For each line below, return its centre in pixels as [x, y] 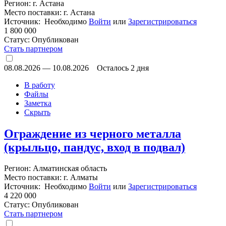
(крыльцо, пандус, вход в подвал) [95, 147]
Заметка [38, 103]
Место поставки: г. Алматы [51, 178]
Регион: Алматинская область [55, 168]
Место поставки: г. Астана [49, 12]
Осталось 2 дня [123, 68]
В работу [40, 85]
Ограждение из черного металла [93, 133]
